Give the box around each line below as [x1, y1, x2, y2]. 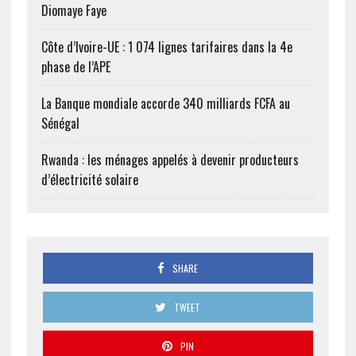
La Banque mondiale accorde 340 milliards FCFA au [41, 94, 290, 114]
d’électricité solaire [41, 170, 138, 190]
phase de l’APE [41, 57, 110, 77]
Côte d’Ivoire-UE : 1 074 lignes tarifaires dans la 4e [41, 37, 292, 57]
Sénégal [41, 114, 79, 133]
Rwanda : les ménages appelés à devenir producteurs [41, 150, 299, 170]
